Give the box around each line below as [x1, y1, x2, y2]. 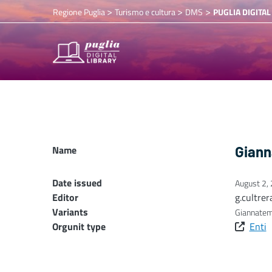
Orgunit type [52, 219, 106, 234]
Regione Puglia [53, 5, 107, 18]
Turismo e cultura [115, 5, 177, 18]
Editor [52, 190, 78, 205]
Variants [52, 205, 88, 220]
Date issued [52, 175, 102, 191]
